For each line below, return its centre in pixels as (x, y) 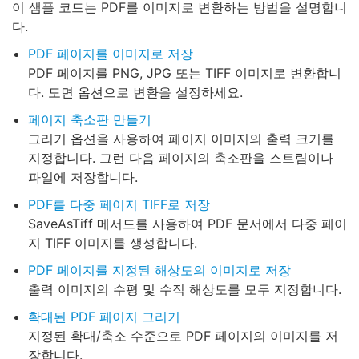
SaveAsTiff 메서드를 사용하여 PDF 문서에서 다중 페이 (188, 224)
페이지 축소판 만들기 (90, 119)
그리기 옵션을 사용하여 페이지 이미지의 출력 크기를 (181, 139)
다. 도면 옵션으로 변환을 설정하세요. (135, 92)
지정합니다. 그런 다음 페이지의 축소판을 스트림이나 (181, 158)
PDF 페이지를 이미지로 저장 (111, 54)
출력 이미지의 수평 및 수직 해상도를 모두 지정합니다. (185, 289)
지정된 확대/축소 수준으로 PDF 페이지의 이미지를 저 (183, 336)
